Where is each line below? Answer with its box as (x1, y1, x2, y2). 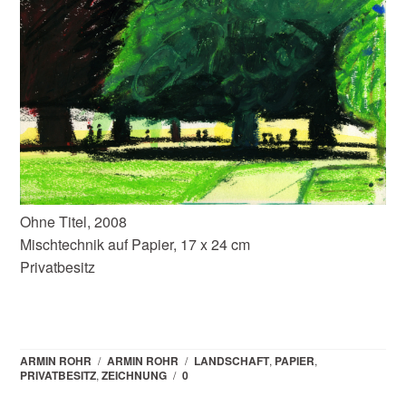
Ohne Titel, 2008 (20, 210, 128, 232)
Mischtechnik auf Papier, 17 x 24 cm (20, 233, 251, 255)
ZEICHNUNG (101, 367, 168, 384)
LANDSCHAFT (194, 353, 270, 370)
